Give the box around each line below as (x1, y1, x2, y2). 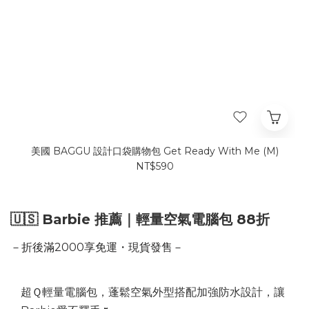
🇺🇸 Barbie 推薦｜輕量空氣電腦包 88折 (10, 211, 270, 228)
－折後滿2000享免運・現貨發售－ (10, 241, 183, 255)
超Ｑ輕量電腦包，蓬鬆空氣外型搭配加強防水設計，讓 (21, 286, 285, 299)
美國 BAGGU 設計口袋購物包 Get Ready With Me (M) (30, 145, 279, 158)
